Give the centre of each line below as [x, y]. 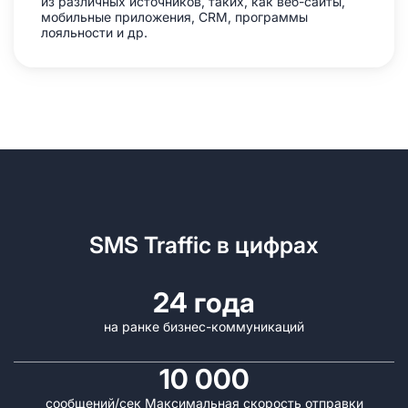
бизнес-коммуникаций [234, 326]
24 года [204, 302]
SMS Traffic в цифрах [204, 245]
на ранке [133, 326]
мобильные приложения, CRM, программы [174, 17]
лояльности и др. [94, 32]
